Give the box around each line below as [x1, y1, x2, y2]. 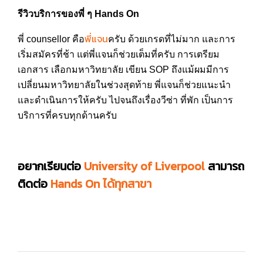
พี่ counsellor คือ [18, 34, 85, 44]
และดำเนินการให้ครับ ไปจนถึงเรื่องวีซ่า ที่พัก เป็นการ [18, 95, 233, 105]
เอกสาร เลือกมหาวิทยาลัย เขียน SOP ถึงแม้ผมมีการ [18, 65, 229, 75]
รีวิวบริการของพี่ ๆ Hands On [18, 9, 139, 19]
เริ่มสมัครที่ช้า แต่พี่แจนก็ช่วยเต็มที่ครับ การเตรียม [18, 49, 220, 59]
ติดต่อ [18, 175, 50, 193]
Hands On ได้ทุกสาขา [50, 175, 151, 193]
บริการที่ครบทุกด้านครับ [18, 110, 117, 120]
